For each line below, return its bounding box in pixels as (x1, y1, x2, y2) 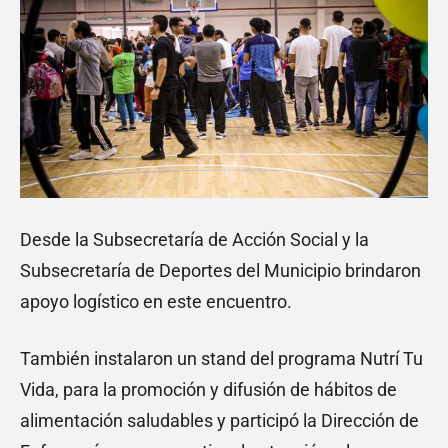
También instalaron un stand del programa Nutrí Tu (20, 348, 423, 370)
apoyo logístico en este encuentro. (20, 291, 292, 313)
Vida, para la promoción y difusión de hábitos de (20, 379, 397, 401)
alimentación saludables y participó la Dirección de (20, 410, 419, 432)
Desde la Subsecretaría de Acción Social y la (20, 229, 369, 251)
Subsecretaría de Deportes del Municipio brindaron (20, 260, 421, 282)
